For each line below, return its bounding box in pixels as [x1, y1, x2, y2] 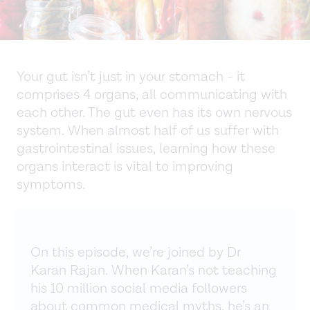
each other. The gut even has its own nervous [17, 104, 292, 122]
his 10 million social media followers [30, 280, 247, 298]
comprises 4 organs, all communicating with [17, 86, 287, 104]
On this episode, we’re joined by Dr [30, 244, 241, 262]
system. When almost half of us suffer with [17, 122, 279, 140]
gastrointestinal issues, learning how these [17, 140, 275, 158]
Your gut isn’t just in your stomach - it [17, 68, 245, 86]
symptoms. [17, 176, 85, 194]
